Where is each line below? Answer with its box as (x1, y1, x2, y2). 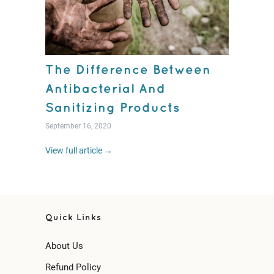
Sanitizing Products (45, 102, 180, 115)
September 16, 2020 (45, 122, 111, 131)
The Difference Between (45, 64, 211, 77)
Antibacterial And (45, 83, 166, 96)
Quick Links (45, 213, 102, 222)
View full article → (45, 146, 113, 156)
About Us (45, 240, 83, 252)
